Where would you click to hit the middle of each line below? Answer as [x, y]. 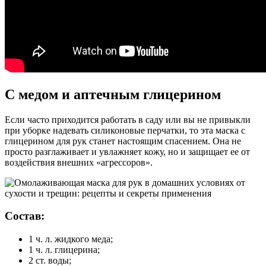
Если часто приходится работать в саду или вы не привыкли [128, 119]
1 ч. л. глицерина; [64, 250]
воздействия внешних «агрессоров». [79, 162]
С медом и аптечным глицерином [113, 94]
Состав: [25, 216]
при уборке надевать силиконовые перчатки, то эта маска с [125, 130]
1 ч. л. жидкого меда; [71, 239]
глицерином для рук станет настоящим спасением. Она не [123, 141]
